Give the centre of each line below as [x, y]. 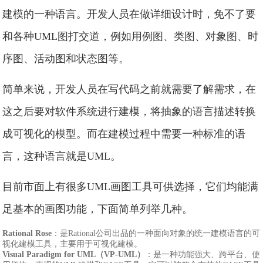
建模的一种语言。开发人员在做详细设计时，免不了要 [129, 14]
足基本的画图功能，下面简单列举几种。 [98, 209]
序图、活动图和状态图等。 [66, 59]
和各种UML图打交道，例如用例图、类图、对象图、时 [131, 36]
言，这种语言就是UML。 [62, 156]
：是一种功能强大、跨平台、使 [203, 254]
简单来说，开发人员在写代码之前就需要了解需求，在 [129, 89]
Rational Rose [27, 233]
